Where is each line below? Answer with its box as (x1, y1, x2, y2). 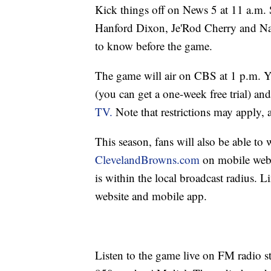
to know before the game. (95, 38, 212, 54)
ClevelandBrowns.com (95, 152, 200, 168)
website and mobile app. (95, 188, 207, 204)
